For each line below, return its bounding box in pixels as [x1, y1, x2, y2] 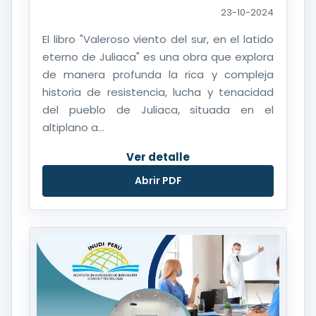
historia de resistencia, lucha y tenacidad [42, 85, 274, 100]
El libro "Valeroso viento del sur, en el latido [42, 32, 274, 47]
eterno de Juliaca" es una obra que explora [42, 49, 274, 65]
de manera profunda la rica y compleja [42, 67, 274, 83]
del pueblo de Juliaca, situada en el [42, 102, 274, 118]
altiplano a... [42, 120, 104, 135]
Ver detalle [126, 150, 190, 165]
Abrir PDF [134, 174, 182, 188]
